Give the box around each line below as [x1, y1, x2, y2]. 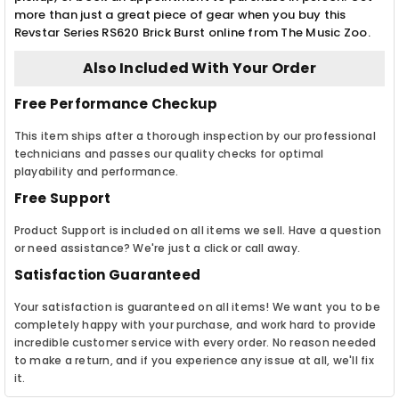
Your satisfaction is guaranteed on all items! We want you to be [13, 298, 380, 314]
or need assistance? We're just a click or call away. [13, 240, 301, 256]
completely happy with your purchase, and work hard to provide [13, 316, 377, 332]
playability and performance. [13, 163, 179, 179]
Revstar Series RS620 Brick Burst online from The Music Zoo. [13, 23, 370, 41]
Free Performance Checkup [13, 94, 218, 113]
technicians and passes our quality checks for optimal [13, 145, 324, 161]
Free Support [13, 188, 111, 208]
